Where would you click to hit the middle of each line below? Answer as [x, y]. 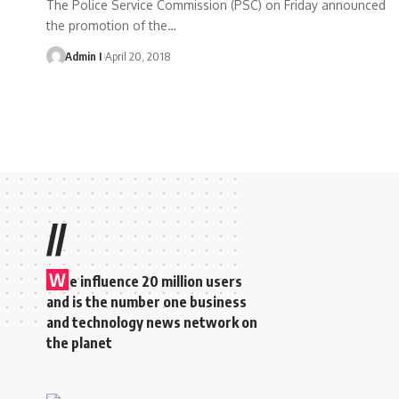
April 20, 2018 [137, 56]
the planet [79, 342]
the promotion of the [107, 25]
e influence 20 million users [156, 281]
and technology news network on [152, 322]
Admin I [83, 56]
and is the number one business [147, 301]
